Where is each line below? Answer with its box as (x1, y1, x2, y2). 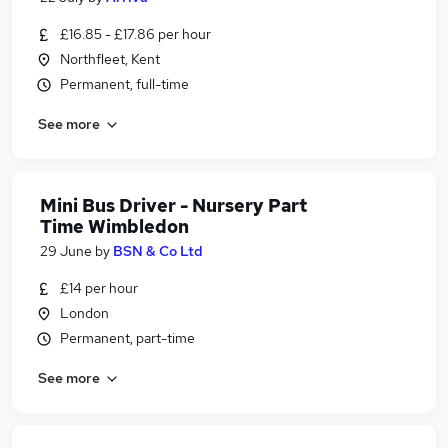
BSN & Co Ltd (113, 242, 203, 260)
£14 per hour (60, 279, 138, 297)
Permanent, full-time (60, 75, 189, 93)
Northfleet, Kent (60, 50, 160, 68)
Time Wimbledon (40, 215, 189, 238)
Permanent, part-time (60, 329, 195, 347)
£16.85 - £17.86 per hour (60, 25, 211, 43)
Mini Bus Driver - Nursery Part (40, 194, 307, 217)
